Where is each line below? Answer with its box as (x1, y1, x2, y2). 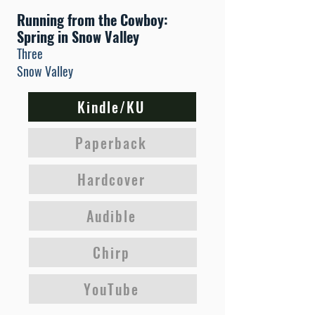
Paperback (75, 132, 147, 153)
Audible (86, 205, 136, 226)
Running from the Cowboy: (17, 9, 168, 30)
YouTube (84, 278, 139, 300)
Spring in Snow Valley (17, 26, 139, 47)
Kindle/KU (77, 96, 145, 117)
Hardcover (77, 169, 146, 190)
